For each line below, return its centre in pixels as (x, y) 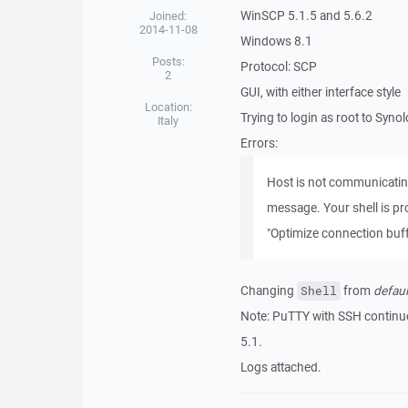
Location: (168, 107)
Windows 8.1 (276, 41)
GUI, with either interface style (320, 92)
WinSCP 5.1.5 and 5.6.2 (306, 15)
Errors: (259, 143)
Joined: (168, 16)
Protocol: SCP (278, 66)
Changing (268, 291)
